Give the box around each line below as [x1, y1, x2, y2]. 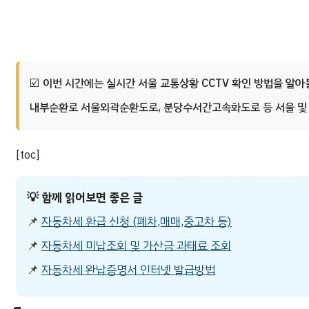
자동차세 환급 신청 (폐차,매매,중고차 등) [41, 213, 232, 231]
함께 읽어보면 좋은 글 [41, 189, 143, 207]
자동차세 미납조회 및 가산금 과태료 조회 [41, 237, 231, 255]
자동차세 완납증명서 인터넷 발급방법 [41, 261, 215, 279]
